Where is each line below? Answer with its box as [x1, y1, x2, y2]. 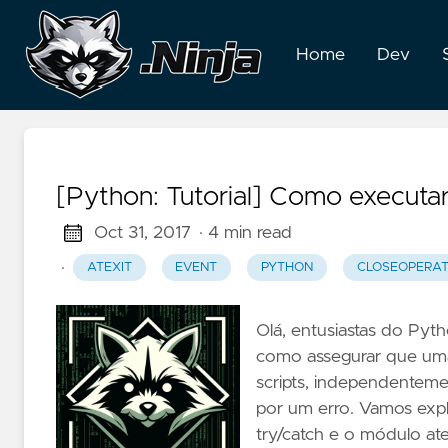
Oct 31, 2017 [93, 224, 191, 242]
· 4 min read [198, 224, 292, 242]
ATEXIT [86, 261, 132, 275]
